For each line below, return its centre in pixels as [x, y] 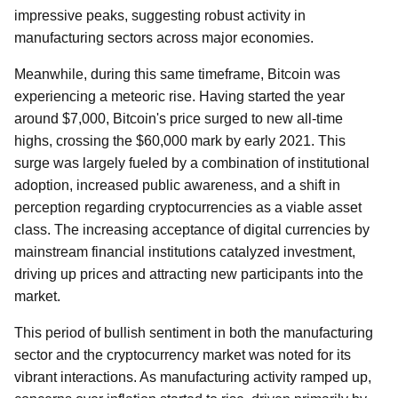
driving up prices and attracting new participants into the [189, 274]
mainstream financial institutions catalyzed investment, [185, 252]
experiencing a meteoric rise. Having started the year [179, 96]
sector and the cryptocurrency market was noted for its [183, 355]
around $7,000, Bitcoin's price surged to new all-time [179, 119]
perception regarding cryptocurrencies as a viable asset [188, 207]
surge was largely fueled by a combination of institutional [192, 163]
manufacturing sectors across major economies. [164, 38]
